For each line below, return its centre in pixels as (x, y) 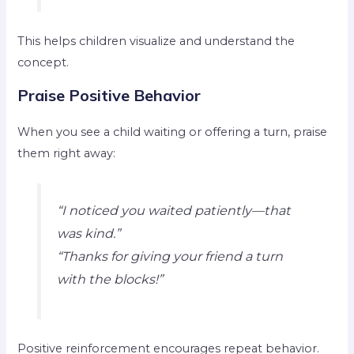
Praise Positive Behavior (109, 95)
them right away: (67, 153)
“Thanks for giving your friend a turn (169, 256)
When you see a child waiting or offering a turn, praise (173, 132)
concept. (43, 63)
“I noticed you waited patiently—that (173, 210)
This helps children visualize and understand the (156, 41)
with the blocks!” (109, 279)
